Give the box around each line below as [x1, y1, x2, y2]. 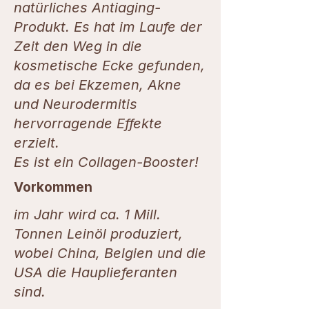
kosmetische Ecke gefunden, [14, 57, 205, 74]
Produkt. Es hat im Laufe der [14, 18, 202, 35]
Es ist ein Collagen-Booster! [14, 153, 199, 170]
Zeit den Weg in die [14, 37, 142, 54]
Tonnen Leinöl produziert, [14, 225, 183, 242]
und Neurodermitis [14, 95, 137, 112]
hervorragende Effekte [14, 114, 162, 132]
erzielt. [14, 134, 59, 151]
